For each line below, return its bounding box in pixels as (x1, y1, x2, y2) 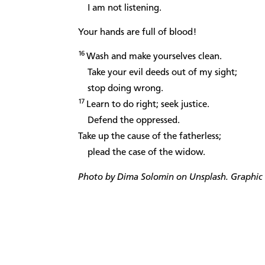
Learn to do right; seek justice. (86, 100, 209, 110)
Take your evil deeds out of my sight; (78, 68, 237, 78)
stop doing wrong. (78, 84, 163, 94)
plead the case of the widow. (78, 148, 205, 158)
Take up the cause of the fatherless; (78, 132, 221, 142)
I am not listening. (78, 3, 161, 13)
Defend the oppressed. (78, 116, 180, 126)
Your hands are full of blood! (78, 27, 196, 37)
